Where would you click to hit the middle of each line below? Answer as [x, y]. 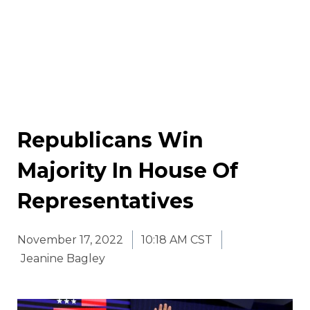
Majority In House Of [128, 171]
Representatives [106, 201]
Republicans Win [110, 140]
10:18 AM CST [177, 240]
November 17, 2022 [70, 240]
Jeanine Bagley [63, 259]
